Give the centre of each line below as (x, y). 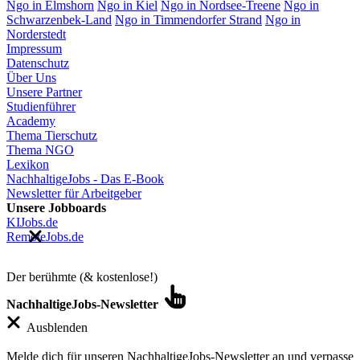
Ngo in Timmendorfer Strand (188, 20)
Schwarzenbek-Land (59, 20)
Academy (31, 121)
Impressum (34, 49)
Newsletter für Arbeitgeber (74, 194)
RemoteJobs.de (45, 237)
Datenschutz (38, 63)
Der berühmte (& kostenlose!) (82, 277)
